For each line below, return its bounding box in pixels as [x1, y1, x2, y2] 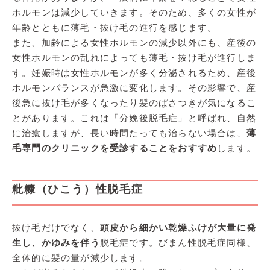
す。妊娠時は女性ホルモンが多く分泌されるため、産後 [12, 66, 256, 78]
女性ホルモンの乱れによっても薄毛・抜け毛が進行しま [12, 51, 257, 63]
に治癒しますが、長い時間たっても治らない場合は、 [12, 127, 246, 139]
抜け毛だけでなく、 [12, 221, 100, 233]
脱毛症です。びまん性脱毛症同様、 [99, 236, 257, 248]
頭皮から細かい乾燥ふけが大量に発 [99, 221, 257, 233]
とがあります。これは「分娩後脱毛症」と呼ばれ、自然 [12, 111, 256, 124]
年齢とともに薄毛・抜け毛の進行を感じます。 [12, 21, 218, 33]
